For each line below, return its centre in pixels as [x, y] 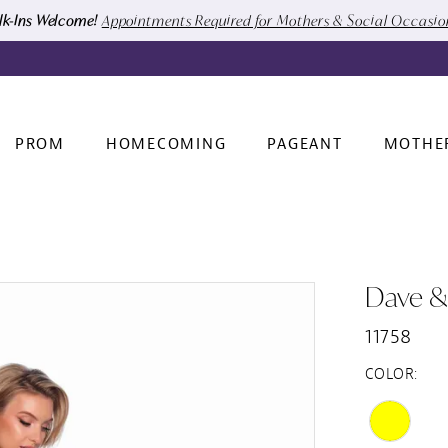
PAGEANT [305, 145]
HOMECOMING [166, 145]
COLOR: [391, 374]
